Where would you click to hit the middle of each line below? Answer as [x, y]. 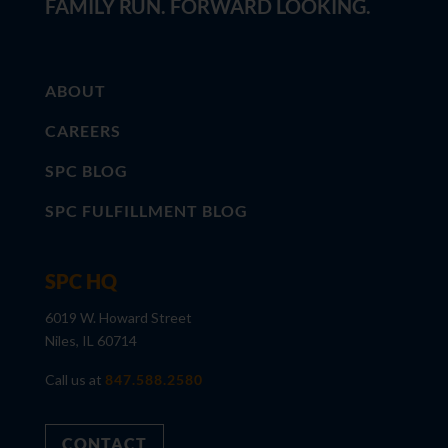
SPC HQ [80, 280]
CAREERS [82, 130]
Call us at [74, 379]
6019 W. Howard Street [118, 317]
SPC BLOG [86, 170]
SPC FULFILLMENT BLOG [146, 210]
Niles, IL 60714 [90, 340]
